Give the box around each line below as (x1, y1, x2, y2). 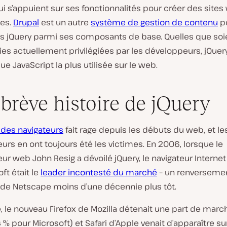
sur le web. (112, 59, 158, 70)
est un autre (39, 17, 91, 28)
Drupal (13, 17, 39, 28)
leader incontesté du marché (41, 167, 157, 178)
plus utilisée (64, 59, 112, 70)
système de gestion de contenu (91, 17, 218, 28)
